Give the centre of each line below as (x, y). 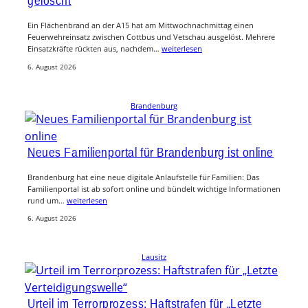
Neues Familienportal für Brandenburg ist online (151, 152)
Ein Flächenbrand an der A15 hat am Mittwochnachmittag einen (141, 25)
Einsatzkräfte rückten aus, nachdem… (95, 49)
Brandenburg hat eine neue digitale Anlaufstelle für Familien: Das (143, 177)
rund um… (47, 200)
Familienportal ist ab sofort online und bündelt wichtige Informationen (154, 188)
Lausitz (154, 257)
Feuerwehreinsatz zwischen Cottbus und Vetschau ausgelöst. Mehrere (151, 37)
